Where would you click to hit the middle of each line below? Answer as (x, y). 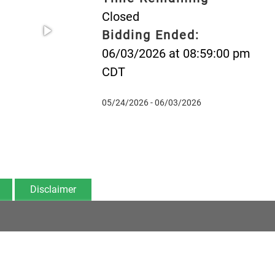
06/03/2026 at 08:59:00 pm (176, 53)
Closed (120, 16)
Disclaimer (53, 189)
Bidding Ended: (150, 35)
